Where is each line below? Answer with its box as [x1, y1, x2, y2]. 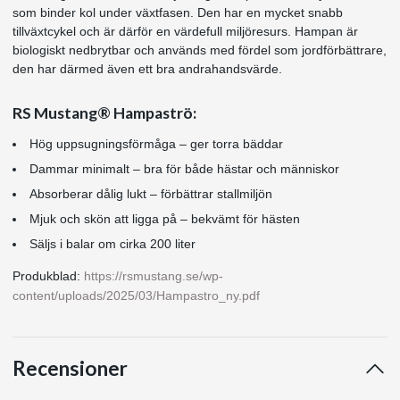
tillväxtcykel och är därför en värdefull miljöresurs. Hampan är [12, 23, 358, 38]
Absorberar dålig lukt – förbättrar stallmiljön [29, 186, 272, 201]
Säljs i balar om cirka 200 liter [29, 236, 196, 251]
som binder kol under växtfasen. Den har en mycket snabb [12, 4, 343, 20]
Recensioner [12, 356, 128, 380]
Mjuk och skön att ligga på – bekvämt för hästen [29, 211, 300, 226]
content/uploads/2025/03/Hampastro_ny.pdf [12, 287, 260, 303]
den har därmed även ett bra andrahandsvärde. [12, 61, 282, 76]
